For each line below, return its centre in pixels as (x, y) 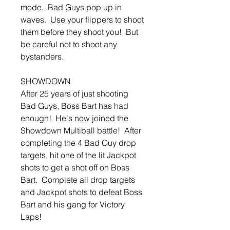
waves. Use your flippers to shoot (82, 20)
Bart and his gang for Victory (73, 205)
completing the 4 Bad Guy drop (78, 143)
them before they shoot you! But (79, 32)
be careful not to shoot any (69, 44)
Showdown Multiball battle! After (81, 131)
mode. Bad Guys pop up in (71, 7)
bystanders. (42, 57)
